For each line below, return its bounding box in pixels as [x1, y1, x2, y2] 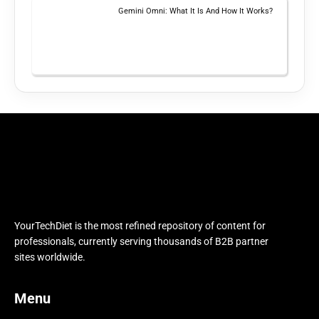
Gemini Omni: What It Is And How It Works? [118, 6, 273, 16]
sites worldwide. [14, 251, 85, 263]
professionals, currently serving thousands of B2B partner [14, 236, 268, 248]
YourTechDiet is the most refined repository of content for [14, 220, 266, 232]
